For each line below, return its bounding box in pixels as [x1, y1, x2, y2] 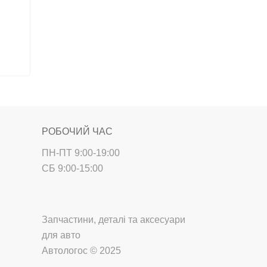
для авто [42, 230, 80, 240]
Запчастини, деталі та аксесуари [42, 215, 185, 225]
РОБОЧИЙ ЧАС [42, 126, 113, 136]
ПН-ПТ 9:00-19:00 [42, 148, 120, 158]
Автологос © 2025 [42, 246, 121, 256]
